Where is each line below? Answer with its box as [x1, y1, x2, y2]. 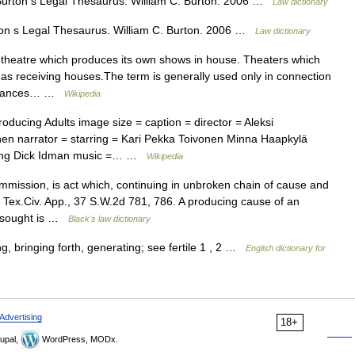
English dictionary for [246, 243, 326, 253]
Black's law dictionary [68, 214, 151, 223]
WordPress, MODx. [40, 334, 118, 344]
